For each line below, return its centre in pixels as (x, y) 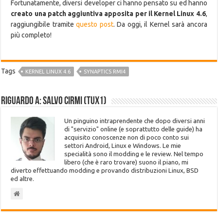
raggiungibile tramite (44, 24)
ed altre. (23, 179)
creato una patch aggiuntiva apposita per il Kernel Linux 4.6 (108, 13)
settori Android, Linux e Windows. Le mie (123, 145)
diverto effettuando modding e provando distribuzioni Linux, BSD (105, 170)
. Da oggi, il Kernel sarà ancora (160, 24)
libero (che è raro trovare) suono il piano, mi (127, 162)
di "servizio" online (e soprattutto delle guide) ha (134, 129)
